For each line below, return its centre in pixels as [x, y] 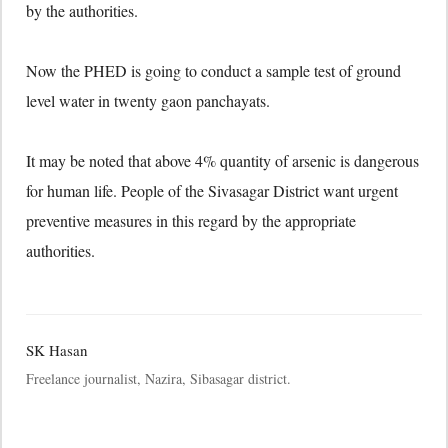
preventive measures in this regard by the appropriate [191, 220]
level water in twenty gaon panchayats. [148, 100]
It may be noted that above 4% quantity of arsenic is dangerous [222, 160]
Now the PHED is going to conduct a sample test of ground [213, 70]
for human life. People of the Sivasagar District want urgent [212, 190]
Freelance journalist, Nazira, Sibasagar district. [158, 378]
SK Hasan [57, 350]
